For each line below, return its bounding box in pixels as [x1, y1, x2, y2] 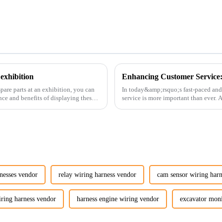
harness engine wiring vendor [77, 195, 159, 203]
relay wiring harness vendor [58, 171, 136, 179]
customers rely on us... [122, 102, 181, 110]
